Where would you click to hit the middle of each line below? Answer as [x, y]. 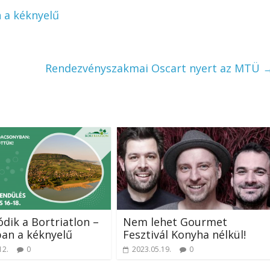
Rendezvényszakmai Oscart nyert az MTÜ [154, 68]
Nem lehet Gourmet [175, 221]
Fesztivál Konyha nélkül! [184, 234]
